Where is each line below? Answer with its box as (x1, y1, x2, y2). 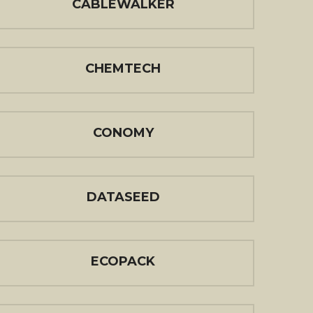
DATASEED (86, 189, 160, 205)
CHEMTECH (85, 61, 161, 76)
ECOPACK (91, 254, 155, 269)
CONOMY (92, 125, 154, 140)
